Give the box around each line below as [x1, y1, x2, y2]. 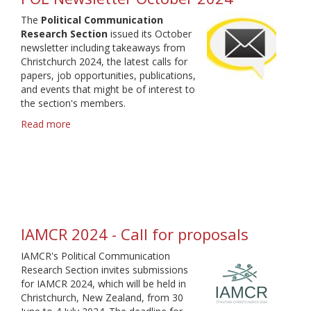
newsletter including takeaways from [21, 41, 185, 55]
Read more [21, 117, 71, 131]
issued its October [108, 27, 192, 41]
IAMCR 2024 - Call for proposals [21, 224, 249, 245]
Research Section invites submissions [21, 263, 188, 277]
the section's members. [21, 96, 126, 110]
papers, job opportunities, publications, [21, 69, 196, 83]
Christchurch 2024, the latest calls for [21, 55, 187, 69]
